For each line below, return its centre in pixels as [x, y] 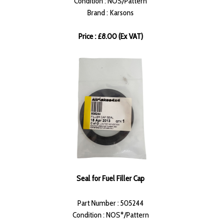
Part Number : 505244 [110, 203]
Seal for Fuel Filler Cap [110, 179]
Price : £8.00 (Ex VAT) [110, 37]
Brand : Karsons [110, 13]
